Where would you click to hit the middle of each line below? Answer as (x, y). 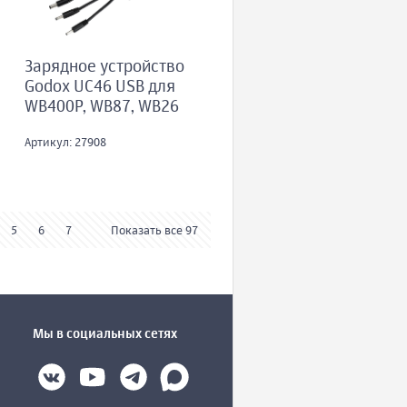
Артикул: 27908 (65, 144)
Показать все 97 (154, 232)
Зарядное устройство (104, 68)
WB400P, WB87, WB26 (101, 108)
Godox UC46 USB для (99, 88)
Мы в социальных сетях (105, 335)
